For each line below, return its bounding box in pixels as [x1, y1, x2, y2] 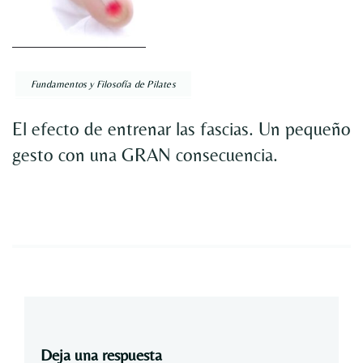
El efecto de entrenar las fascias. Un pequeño [12, 118, 351, 140]
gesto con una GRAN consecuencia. [12, 144, 278, 166]
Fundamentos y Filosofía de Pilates [31, 78, 176, 91]
